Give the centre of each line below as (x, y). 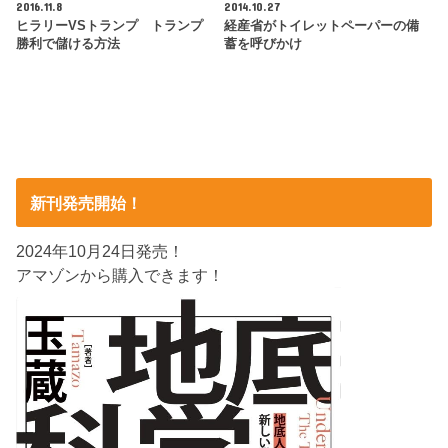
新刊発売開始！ (85, 202)
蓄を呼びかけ (262, 44)
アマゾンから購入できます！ (120, 275)
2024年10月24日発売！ (100, 251)
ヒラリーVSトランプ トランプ (110, 26)
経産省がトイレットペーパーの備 (321, 26)
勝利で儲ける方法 (68, 44)
